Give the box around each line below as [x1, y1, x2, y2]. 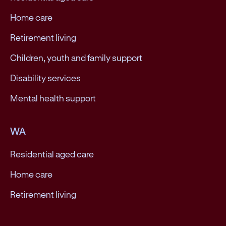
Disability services [10, 73, 81, 83]
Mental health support [10, 93, 96, 103]
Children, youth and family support [10, 52, 142, 63]
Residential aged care [10, 149, 94, 159]
